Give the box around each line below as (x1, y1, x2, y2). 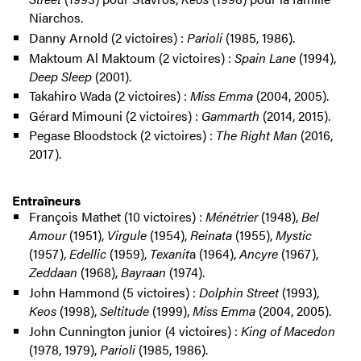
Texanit (149, 244, 189, 263)
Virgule (106, 226, 147, 245)
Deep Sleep (28, 66, 92, 85)
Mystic (275, 226, 312, 245)
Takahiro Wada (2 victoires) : (28, 86, 190, 106)
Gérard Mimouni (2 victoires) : (28, 106, 201, 125)
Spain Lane (234, 48, 296, 67)
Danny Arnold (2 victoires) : (28, 28, 187, 48)
